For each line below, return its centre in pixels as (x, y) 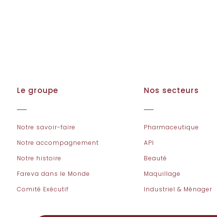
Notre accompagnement (58, 143)
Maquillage (163, 174)
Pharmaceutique (172, 127)
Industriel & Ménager (178, 189)
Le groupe (37, 90)
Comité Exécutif (43, 189)
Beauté (156, 158)
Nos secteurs (172, 90)
